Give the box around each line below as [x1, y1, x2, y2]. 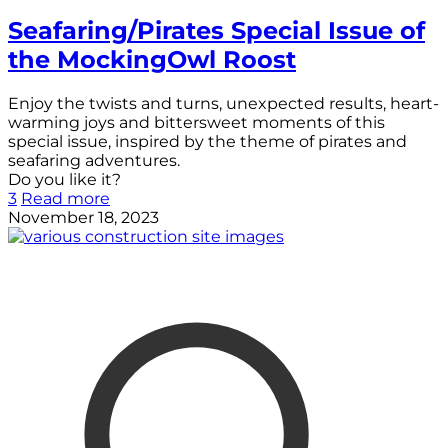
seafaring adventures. [8, 151, 180, 171]
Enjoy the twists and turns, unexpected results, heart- [8, 94, 439, 114]
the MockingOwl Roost [8, 45, 296, 75]
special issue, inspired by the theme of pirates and [8, 132, 407, 152]
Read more [21, 189, 110, 209]
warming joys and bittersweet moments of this [8, 113, 385, 133]
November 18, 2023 [8, 208, 159, 228]
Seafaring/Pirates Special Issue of [8, 16, 425, 46]
